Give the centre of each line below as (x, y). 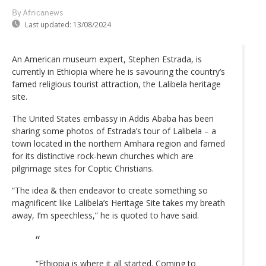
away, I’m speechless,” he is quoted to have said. (105, 215)
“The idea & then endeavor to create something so (110, 190)
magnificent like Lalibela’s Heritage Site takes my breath (118, 202)
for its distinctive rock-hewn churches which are (103, 156)
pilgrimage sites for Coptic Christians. (83, 168)
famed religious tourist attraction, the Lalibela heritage (116, 84)
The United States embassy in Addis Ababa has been (113, 118)
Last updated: (48, 24)
